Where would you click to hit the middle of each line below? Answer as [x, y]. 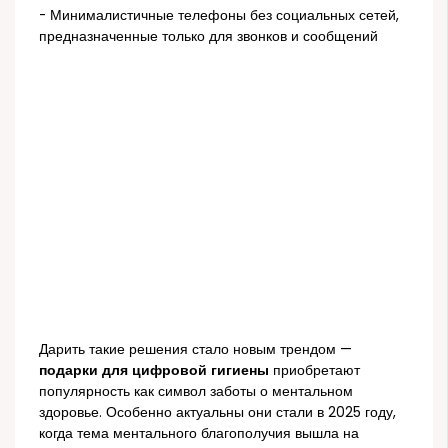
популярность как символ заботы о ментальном [196, 391]
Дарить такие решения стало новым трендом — [196, 349]
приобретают [315, 370]
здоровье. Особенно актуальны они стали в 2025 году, [218, 412]
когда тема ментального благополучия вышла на [199, 433]
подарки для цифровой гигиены [154, 370]
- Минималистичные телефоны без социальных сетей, [219, 16]
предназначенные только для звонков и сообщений [209, 37]
